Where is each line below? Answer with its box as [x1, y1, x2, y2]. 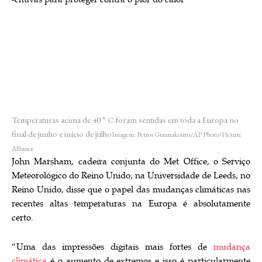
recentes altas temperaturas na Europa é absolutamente [12, 198, 250, 210]
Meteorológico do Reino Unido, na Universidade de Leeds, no [12, 170, 250, 182]
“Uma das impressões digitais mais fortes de [12, 242, 213, 253]
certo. [12, 212, 33, 224]
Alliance [12, 144, 34, 154]
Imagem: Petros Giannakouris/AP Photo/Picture [112, 130, 242, 140]
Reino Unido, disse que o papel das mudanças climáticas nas [12, 184, 250, 196]
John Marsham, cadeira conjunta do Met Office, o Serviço [12, 156, 250, 168]
